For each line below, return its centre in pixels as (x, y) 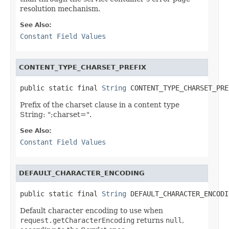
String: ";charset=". (56, 114)
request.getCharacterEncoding (77, 220)
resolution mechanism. (60, 8)
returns (150, 220)
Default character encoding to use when (91, 210)
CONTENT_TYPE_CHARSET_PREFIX (83, 67)
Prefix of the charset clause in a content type (100, 105)
